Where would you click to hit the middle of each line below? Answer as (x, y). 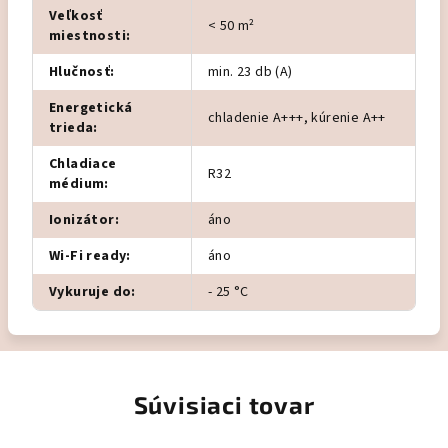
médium (77, 183)
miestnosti (88, 35)
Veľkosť (76, 15)
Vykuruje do (90, 291)
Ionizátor (82, 219)
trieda (71, 127)
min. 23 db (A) (250, 71)
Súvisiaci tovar (224, 404)
